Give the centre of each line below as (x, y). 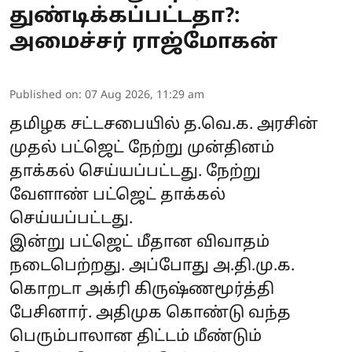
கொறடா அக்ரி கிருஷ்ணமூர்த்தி (142, 290)
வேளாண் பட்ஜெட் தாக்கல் (117, 195)
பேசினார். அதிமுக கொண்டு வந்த (150, 313)
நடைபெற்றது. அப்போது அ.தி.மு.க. (152, 266)
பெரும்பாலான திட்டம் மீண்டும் (136, 337)
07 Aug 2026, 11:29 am (145, 95)
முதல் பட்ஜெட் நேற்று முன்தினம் (142, 148)
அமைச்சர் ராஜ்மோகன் (143, 42)
